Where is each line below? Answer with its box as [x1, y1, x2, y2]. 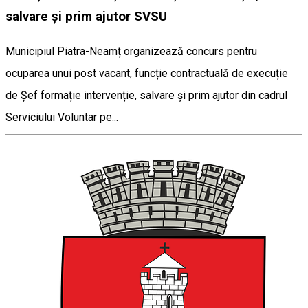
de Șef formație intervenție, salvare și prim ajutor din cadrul [5, 88, 287, 102]
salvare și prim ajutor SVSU [5, 8, 167, 24]
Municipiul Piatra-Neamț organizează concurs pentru [5, 44, 257, 58]
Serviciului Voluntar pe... [5, 110, 118, 124]
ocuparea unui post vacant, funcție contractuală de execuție [5, 66, 288, 80]
